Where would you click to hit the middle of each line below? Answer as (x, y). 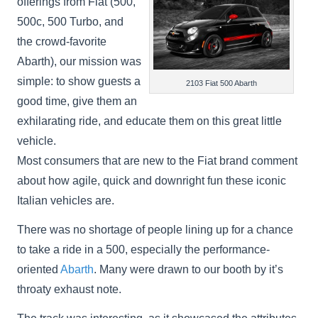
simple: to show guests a (79, 81)
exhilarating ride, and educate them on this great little (150, 121)
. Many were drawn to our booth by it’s (189, 269)
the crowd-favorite (62, 42)
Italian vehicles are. (66, 201)
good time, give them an (77, 101)
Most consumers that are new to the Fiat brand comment (158, 161)
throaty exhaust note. (70, 289)
